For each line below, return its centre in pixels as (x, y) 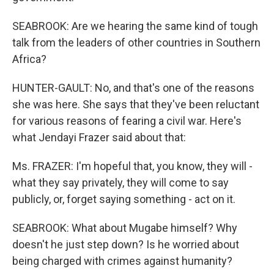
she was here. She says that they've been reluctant (136, 105)
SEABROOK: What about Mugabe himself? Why (125, 228)
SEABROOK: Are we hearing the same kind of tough (135, 26)
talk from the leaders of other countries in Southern (136, 43)
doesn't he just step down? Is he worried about (126, 245)
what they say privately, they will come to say (120, 183)
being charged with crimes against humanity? (122, 261)
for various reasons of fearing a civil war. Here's (127, 121)
